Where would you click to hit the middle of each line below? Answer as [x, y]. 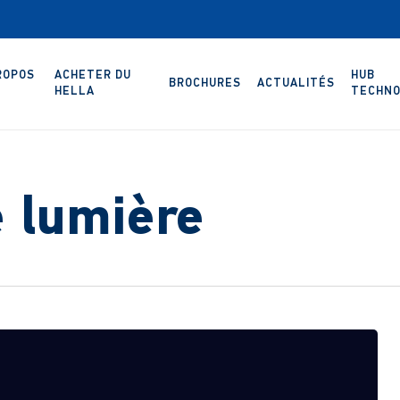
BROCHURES [204, 83]
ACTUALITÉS [296, 83]
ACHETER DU [93, 75]
